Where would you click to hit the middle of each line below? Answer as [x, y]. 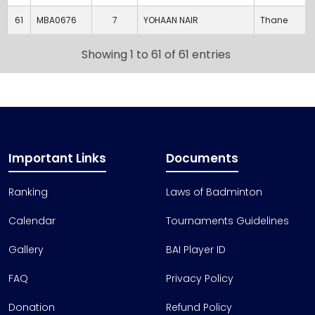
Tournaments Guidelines [227, 221]
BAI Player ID [196, 250]
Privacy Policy [200, 278]
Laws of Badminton [214, 192]
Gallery [26, 250]
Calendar [32, 221]
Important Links [57, 158]
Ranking [28, 192]
